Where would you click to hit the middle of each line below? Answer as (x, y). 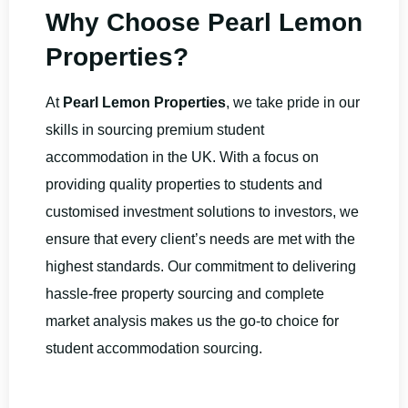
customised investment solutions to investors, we (202, 211)
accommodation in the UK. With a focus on (182, 157)
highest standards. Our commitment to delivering (201, 266)
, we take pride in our (293, 102)
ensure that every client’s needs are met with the (200, 239)
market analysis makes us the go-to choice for (192, 321)
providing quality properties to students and (184, 184)
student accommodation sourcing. (154, 348)
